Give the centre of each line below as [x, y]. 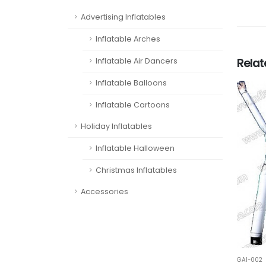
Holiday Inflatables [116, 126]
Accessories [104, 191]
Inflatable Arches [128, 39]
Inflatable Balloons [131, 83]
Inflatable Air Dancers [137, 61]
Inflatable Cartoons [133, 105]
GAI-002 [250, 260]
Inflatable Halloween [135, 148]
